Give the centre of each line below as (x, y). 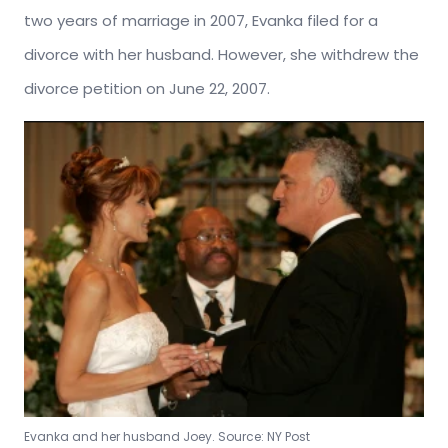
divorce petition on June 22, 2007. (147, 89)
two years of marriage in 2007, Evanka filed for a (201, 21)
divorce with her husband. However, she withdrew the (221, 55)
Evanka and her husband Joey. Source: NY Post (167, 436)
